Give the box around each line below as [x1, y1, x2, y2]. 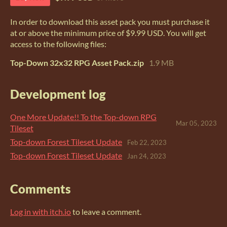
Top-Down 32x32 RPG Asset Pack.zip [10, 57, 144, 67]
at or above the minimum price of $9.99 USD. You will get [10, 27, 206, 37]
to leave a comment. [71, 206, 141, 216]
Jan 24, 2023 [127, 152, 166, 161]
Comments [10, 181, 71, 196]
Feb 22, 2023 [127, 138, 167, 147]
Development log [10, 86, 106, 101]
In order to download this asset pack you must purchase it [10, 16, 210, 26]
